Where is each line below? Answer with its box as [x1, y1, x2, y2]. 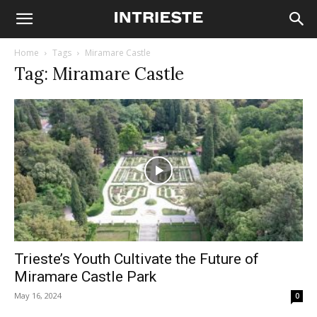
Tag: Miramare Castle [14, 63, 184, 85]
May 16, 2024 [14, 290, 62, 301]
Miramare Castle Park [14, 268, 156, 286]
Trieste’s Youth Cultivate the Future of [14, 250, 259, 268]
